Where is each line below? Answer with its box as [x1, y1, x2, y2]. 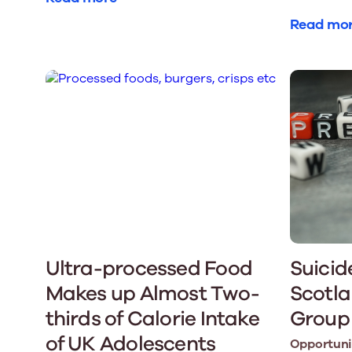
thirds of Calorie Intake [45, 305, 259, 333]
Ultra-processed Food [45, 255, 252, 283]
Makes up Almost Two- [45, 280, 259, 308]
